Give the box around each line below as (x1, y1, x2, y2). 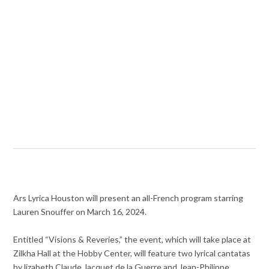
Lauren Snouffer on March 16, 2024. (13, 207, 147, 217)
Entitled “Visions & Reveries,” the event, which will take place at (13, 234, 252, 245)
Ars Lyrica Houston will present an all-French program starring (13, 193, 244, 204)
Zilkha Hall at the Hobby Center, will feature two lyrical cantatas (13, 248, 251, 259)
